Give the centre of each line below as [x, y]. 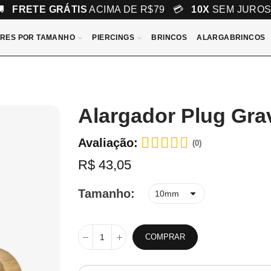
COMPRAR [165, 237]
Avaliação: [108, 143]
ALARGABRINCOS [231, 38]
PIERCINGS [113, 38]
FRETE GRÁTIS [50, 9]
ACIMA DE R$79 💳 [139, 9]
